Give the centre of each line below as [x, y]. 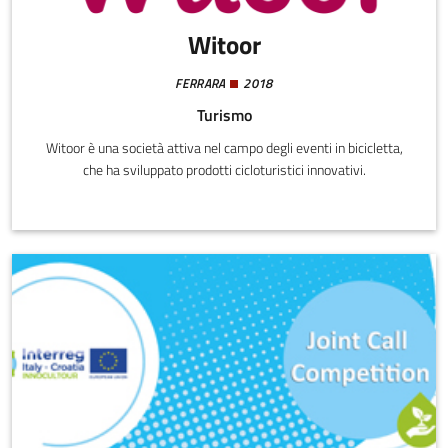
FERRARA [200, 83]
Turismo [224, 115]
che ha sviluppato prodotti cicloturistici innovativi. [224, 170]
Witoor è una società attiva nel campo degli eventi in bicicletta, [224, 148]
